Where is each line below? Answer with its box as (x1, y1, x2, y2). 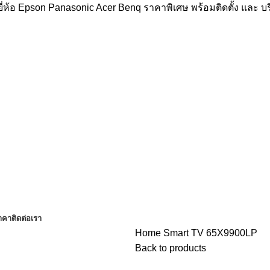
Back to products (135, 242, 206, 253)
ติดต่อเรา (11, 213, 42, 223)
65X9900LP (206, 227, 257, 238)
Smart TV (163, 227, 206, 238)
